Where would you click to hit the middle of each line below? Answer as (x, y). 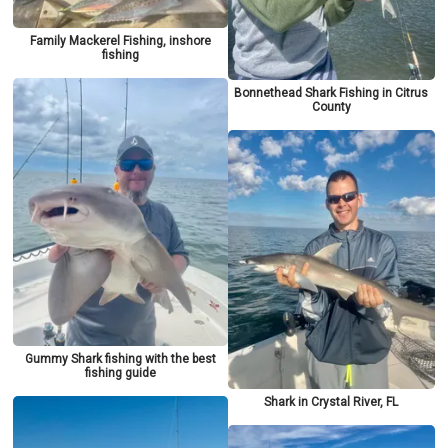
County (331, 107)
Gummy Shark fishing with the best (120, 358)
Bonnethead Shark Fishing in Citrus (331, 93)
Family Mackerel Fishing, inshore (120, 40)
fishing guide (120, 372)
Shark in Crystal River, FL (331, 402)
